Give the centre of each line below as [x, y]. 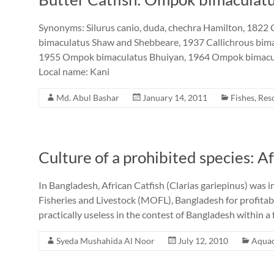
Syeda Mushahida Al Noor [106, 241]
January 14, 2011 [175, 98]
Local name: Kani [74, 71]
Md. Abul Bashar [88, 98]
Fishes [243, 98]
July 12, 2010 [203, 241]
